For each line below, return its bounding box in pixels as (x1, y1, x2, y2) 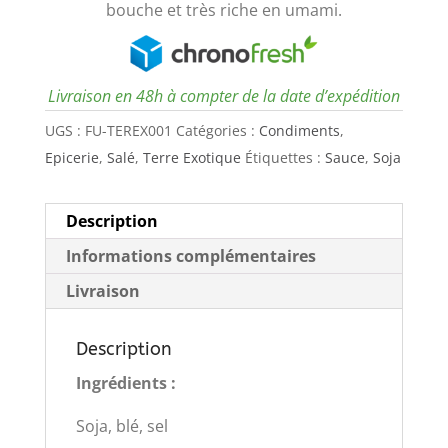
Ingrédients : (75, 371, 180, 394)
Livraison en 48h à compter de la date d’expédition (47, 84, 400, 107)
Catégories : (175, 120, 259, 140)
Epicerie (44, 147, 99, 167)
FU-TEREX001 (84, 120, 172, 140)
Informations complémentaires (65, 244, 316, 267)
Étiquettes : (244, 147, 325, 167)
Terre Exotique (142, 147, 241, 167)
